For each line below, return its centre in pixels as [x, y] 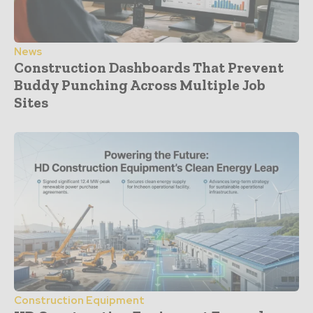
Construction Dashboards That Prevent [149, 67]
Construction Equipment [79, 301]
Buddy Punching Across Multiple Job [140, 85]
